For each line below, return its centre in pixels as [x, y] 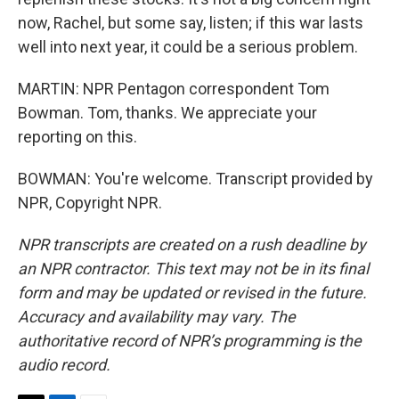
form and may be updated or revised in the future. [192, 293]
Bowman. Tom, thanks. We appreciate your [167, 113]
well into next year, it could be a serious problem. [188, 47]
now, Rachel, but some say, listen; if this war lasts [191, 23]
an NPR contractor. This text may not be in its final [193, 269]
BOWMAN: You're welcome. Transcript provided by [195, 179]
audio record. [64, 365]
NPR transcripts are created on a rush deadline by [192, 244]
